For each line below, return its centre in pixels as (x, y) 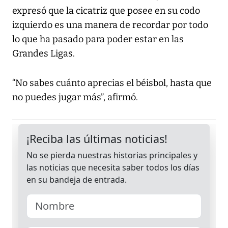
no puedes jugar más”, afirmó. (75, 97)
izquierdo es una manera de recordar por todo (110, 25)
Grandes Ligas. (44, 54)
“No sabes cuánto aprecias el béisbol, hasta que (112, 83)
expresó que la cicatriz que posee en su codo (106, 11)
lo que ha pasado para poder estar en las (98, 39)
